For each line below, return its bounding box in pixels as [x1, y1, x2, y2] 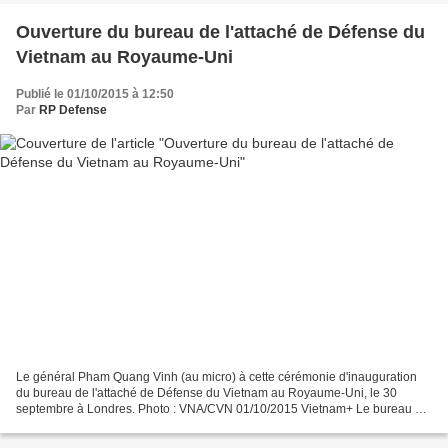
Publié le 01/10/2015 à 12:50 [16, 86, 174, 101]
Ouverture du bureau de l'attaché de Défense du [16, 21, 425, 42]
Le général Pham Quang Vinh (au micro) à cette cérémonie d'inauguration [16, 370, 417, 385]
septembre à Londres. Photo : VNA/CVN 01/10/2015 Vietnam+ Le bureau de [16, 402, 429, 417]
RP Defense [39, 102, 107, 117]
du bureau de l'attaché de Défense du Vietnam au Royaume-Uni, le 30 [16, 386, 397, 401]
